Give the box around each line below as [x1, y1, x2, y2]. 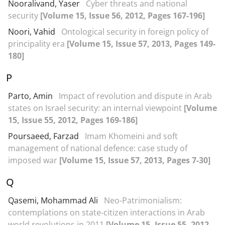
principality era [8, 38, 67, 49]
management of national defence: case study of [8, 143, 187, 154]
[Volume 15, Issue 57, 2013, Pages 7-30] [59, 155, 210, 166]
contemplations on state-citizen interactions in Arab [8, 207, 205, 218]
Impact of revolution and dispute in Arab [59, 90, 212, 101]
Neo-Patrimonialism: [104, 195, 182, 206]
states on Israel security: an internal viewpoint [8, 102, 184, 114]
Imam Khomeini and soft [85, 131, 178, 142]
